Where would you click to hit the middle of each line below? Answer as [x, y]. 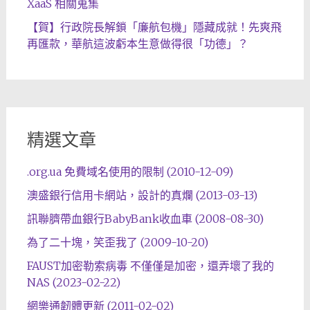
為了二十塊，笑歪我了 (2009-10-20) [117, 242]
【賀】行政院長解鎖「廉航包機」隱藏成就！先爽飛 [154, 27]
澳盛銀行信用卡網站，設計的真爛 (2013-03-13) [142, 195]
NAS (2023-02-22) [73, 282]
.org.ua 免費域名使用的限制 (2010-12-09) [130, 171]
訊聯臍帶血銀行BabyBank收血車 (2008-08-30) [145, 218]
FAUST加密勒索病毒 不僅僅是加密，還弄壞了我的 [150, 265]
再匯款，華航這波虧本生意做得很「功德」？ [137, 43]
